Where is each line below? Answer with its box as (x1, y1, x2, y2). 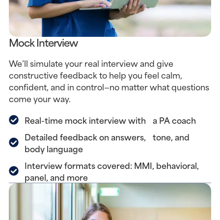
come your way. (8, 92, 71, 105)
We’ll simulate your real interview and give (8, 56, 173, 69)
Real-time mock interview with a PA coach (24, 113, 196, 126)
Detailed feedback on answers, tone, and (24, 130, 190, 143)
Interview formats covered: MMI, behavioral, (24, 159, 199, 171)
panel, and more (24, 170, 88, 183)
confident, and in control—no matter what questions (8, 80, 209, 93)
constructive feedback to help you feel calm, (8, 68, 182, 81)
